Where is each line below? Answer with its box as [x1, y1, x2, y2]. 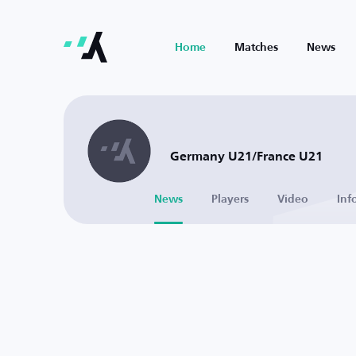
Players [211, 194, 249, 205]
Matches [234, 42, 278, 53]
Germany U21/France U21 [170, 150, 323, 164]
